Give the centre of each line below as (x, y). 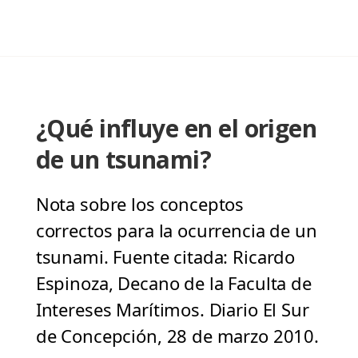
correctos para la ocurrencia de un (176, 231)
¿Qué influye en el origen (176, 129)
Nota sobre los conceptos (140, 204)
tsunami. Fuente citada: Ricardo (165, 257)
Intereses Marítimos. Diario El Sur (172, 310)
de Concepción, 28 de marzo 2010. (177, 336)
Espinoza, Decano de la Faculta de (173, 283)
